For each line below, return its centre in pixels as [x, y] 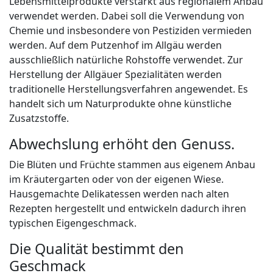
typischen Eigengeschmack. [73, 223]
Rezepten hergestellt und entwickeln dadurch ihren [128, 209]
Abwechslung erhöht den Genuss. [122, 144]
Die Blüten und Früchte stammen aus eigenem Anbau [132, 165]
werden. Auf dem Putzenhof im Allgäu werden [115, 45]
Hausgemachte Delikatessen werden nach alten [119, 194]
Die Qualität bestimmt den [97, 249]
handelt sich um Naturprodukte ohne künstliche [120, 104]
